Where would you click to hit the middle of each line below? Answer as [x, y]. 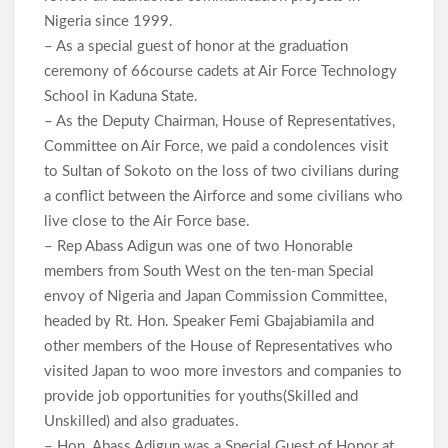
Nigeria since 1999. [111, 22]
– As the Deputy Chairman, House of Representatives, [220, 122]
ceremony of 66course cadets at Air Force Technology [221, 72]
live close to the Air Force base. [149, 222]
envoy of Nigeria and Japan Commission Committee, [216, 297]
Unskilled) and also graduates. [144, 422]
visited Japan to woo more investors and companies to [223, 372]
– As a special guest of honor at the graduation [196, 47]
